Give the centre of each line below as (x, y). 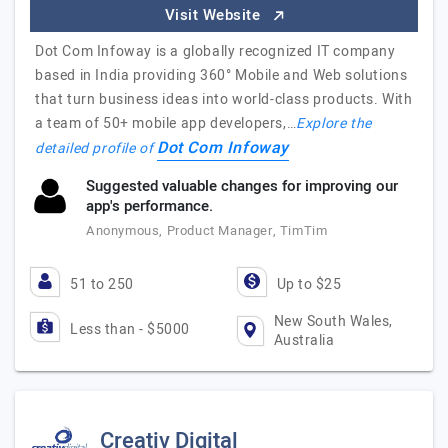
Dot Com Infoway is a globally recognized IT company (215, 51)
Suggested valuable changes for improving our (242, 186)
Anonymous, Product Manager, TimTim (207, 230)
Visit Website (214, 15)
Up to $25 (308, 284)
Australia (304, 340)
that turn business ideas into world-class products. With (224, 99)
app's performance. (149, 206)
